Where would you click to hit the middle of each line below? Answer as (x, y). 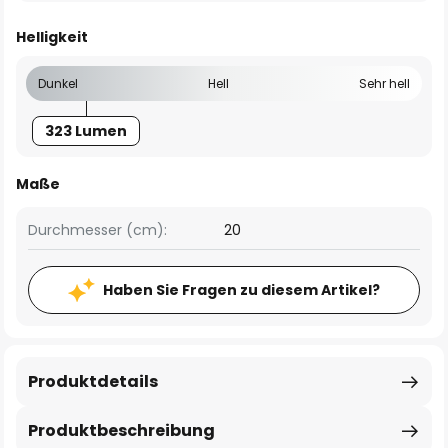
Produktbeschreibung (121, 430)
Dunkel (58, 83)
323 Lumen (85, 131)
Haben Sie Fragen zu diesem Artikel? (241, 290)
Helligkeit (52, 37)
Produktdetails (93, 381)
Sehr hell (384, 83)
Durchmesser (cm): (97, 230)
